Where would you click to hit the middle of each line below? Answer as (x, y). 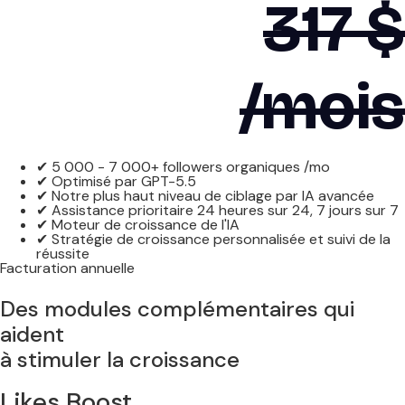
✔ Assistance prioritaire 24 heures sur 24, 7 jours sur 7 (217, 211)
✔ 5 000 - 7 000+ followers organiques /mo (183, 167)
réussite (63, 254)
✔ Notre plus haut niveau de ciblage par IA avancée (205, 196)
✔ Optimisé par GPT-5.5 (116, 182)
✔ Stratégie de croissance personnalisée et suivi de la (213, 240)
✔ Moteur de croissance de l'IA (138, 225)
